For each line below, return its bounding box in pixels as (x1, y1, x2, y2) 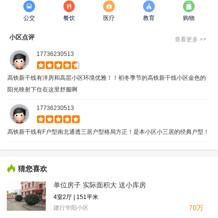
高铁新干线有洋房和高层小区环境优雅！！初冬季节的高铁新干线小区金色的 (7, 74, 206, 81)
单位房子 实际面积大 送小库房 (54, 181, 146, 189)
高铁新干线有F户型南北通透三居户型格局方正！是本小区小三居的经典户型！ (7, 128, 209, 135)
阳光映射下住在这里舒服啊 (7, 86, 77, 93)
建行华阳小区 (54, 204, 89, 211)
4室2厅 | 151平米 (54, 193, 98, 200)
